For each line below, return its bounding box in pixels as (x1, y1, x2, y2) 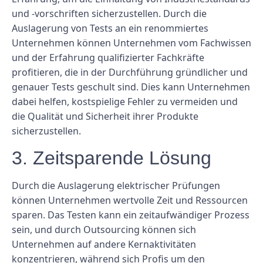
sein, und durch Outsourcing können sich (12, 223, 196, 237)
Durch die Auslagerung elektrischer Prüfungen (12, 179, 220, 193)
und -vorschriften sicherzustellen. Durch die (12, 7, 207, 21)
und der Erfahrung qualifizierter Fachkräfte (12, 51, 204, 65)
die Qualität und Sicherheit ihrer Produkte (12, 110, 198, 123)
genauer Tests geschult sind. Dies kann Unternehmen (12, 80, 250, 94)
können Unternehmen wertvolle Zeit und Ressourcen (12, 194, 248, 207)
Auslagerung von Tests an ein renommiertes (12, 22, 208, 35)
